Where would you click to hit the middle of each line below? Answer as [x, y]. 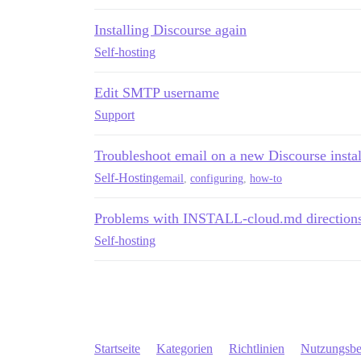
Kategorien [185, 349]
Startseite [117, 349]
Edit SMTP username [157, 93]
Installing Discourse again [170, 30]
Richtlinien [257, 349]
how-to [266, 178]
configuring [217, 178]
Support [114, 115]
